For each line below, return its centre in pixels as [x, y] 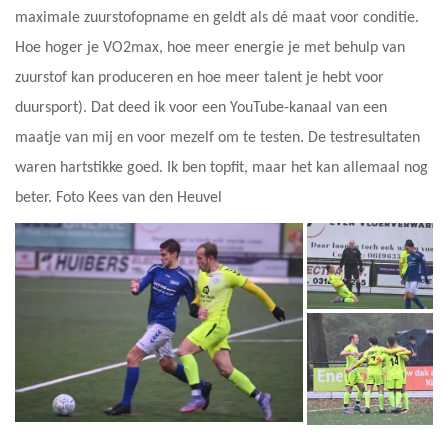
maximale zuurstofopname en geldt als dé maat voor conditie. [217, 17]
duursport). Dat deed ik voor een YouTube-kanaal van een [201, 107]
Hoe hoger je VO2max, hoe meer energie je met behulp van [210, 47]
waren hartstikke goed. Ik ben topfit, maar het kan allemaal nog [221, 167]
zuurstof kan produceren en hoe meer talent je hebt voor [199, 77]
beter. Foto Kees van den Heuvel [118, 197]
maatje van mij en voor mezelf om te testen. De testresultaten [217, 137]
